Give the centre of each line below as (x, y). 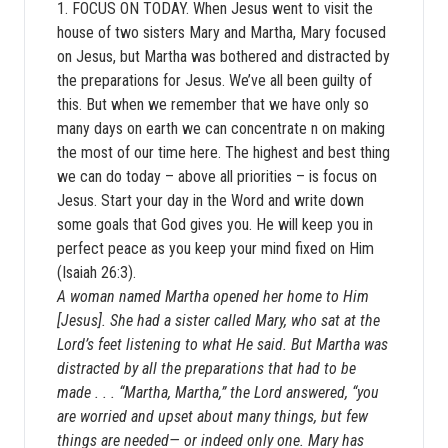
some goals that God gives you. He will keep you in (215, 224)
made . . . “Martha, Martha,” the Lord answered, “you (218, 392)
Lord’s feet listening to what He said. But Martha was (222, 344)
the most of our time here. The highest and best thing (223, 152)
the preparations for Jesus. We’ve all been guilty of (214, 80)
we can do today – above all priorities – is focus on (217, 176)
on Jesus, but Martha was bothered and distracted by (223, 56)
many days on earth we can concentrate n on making (221, 128)
